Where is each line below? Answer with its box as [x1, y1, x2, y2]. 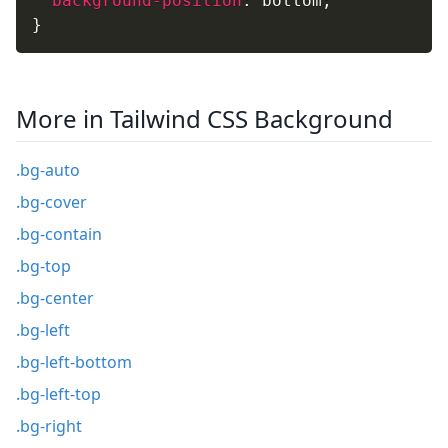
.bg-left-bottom [16, 350, 132, 373]
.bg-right [16, 414, 82, 437]
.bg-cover [16, 190, 87, 213]
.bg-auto [16, 158, 80, 181]
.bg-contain [16, 222, 102, 245]
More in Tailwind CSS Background [16, 101, 393, 135]
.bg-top [16, 254, 71, 277]
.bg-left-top [16, 382, 101, 405]
